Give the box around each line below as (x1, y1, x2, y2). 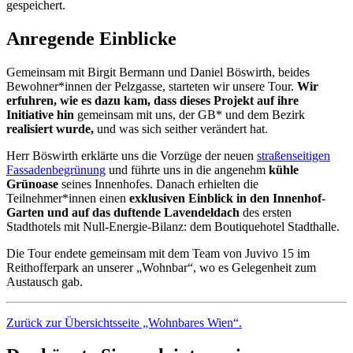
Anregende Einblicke (6, 28, 176, 49)
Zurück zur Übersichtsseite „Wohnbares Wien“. (6, 315, 242, 329)
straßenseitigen (257, 148, 330, 162)
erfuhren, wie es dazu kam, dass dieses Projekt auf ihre (6, 93, 299, 107)
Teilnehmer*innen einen (6, 191, 129, 205)
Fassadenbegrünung (6, 162, 106, 176)
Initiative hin (6, 107, 74, 121)
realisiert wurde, (6, 121, 97, 136)
